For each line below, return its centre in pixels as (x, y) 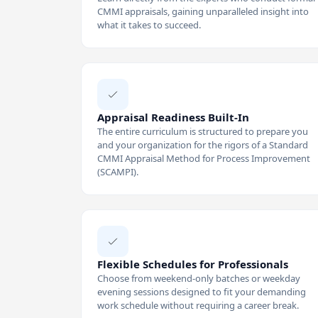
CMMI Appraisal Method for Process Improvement (204, 158)
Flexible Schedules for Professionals (193, 264)
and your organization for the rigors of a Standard (203, 144)
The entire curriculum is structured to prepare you (203, 131)
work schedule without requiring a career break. (198, 305)
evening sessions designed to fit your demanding (202, 291)
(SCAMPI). (118, 171)
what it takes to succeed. (149, 24)
